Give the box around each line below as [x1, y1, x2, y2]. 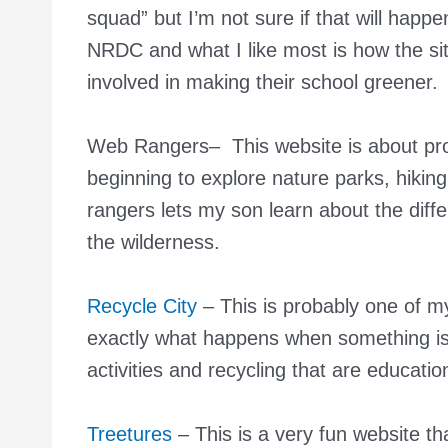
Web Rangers [87, 134, 209, 157]
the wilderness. [87, 230, 220, 253]
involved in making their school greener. [87, 70, 438, 93]
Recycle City [87, 294, 197, 317]
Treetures [87, 422, 172, 445]
